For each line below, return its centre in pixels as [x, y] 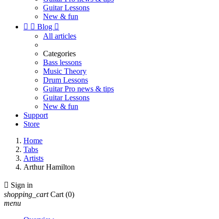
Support [36, 115]
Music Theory [65, 71]
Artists [33, 158]
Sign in [22, 185]
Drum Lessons [66, 80]
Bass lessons [62, 62]
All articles [60, 36]
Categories [59, 54]
